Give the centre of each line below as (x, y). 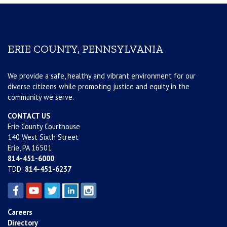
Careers (20, 212)
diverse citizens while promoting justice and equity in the (99, 87)
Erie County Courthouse (44, 127)
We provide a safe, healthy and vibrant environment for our (102, 76)
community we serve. (41, 97)
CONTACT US (29, 116)
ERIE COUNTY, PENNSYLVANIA (85, 49)
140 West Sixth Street (43, 137)
